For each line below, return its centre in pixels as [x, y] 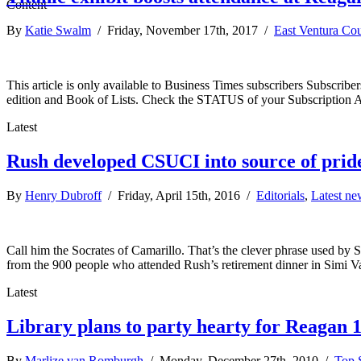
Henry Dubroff [63, 196]
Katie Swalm [58, 31]
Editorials [280, 196]
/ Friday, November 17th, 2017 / [183, 31]
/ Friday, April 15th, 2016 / [179, 196]
